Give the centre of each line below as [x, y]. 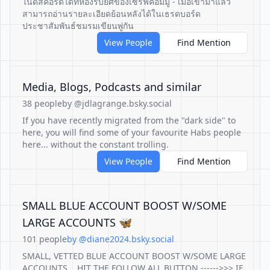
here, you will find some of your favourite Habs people [132, 132]
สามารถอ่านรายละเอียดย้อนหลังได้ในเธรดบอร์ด [111, 14]
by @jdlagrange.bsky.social [117, 103]
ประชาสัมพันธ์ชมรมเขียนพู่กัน [78, 26]
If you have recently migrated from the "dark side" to [129, 120]
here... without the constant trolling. [96, 144]
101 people [45, 239]
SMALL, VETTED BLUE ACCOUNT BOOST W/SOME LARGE [134, 256]
